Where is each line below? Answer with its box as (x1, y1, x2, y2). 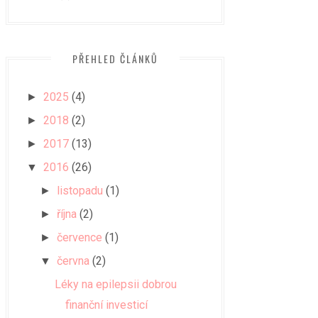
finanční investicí (65, 298, 148, 312)
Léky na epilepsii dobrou (54, 278, 177, 291)
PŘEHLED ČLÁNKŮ (72, 51, 158, 66)
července (57, 231, 103, 244)
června (57, 254, 90, 268)
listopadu (57, 184, 104, 197)
